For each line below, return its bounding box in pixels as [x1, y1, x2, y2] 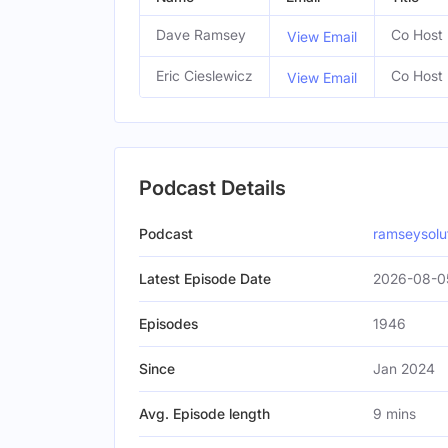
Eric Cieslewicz [156, 67, 253, 84]
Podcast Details [139, 176, 286, 200]
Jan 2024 [373, 360, 435, 377]
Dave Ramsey [156, 26, 246, 43]
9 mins [373, 405, 416, 422]
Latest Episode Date [139, 270, 271, 287]
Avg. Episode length [139, 405, 270, 422]
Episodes [139, 315, 198, 332]
